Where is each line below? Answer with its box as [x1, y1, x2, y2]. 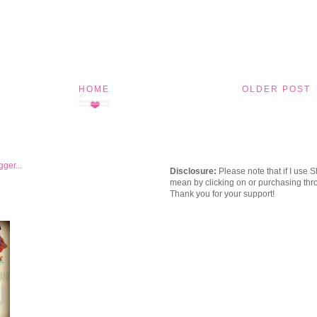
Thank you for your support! [170, 188, 275, 199]
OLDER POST [242, 83, 311, 94]
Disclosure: [170, 166, 217, 176]
